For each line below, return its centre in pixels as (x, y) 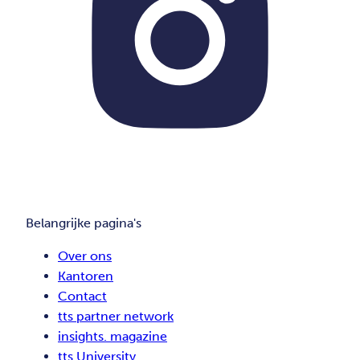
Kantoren (86, 276)
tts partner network (116, 317)
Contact (82, 297)
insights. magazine (112, 337)
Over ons (85, 256)
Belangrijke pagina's (84, 223)
